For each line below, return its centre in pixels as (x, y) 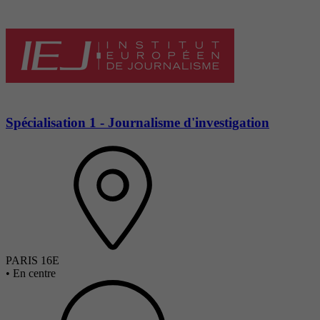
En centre (34, 273)
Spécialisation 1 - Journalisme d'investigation (137, 122)
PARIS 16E (32, 260)
